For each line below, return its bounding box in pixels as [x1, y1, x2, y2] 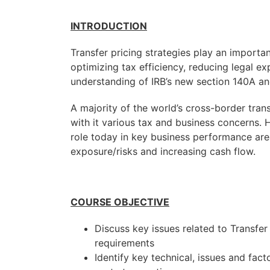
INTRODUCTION [71, 20, 147, 32]
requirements [95, 237, 154, 249]
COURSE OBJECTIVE [71, 196, 169, 208]
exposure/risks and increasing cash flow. [71, 145, 256, 157]
